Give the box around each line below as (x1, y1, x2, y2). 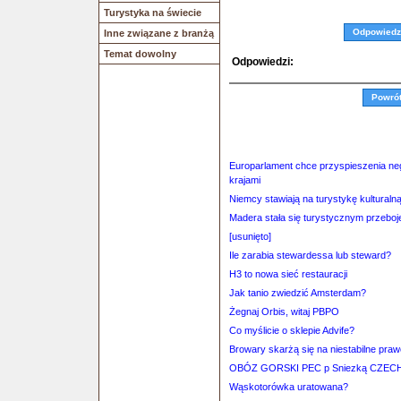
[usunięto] (229, 231, 271, 242)
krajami (229, 175, 260, 185)
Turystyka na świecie (104, 7, 201, 18)
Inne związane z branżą (104, 28, 214, 38)
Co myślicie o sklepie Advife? (229, 325, 354, 336)
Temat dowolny (104, 48, 176, 59)
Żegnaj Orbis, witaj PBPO (229, 306, 339, 317)
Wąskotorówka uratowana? (229, 381, 348, 392)
